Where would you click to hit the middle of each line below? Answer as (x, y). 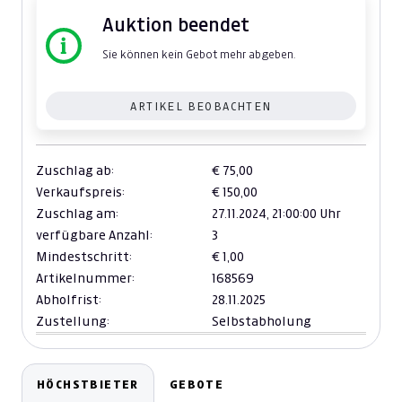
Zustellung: (73, 322)
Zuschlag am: (77, 214)
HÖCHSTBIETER (88, 385)
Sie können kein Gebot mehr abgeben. (199, 55)
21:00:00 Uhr (306, 214)
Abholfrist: (69, 300)
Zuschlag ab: (75, 171)
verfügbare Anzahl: (94, 236)
